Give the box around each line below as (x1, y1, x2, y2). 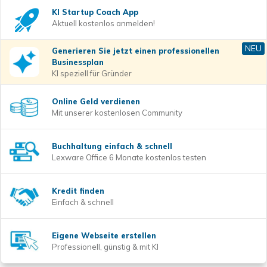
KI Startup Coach (52, 7, 120, 17)
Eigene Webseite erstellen (52, 230, 156, 240)
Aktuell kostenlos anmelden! (52, 18, 155, 28)
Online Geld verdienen (52, 96, 140, 106)
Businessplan (52, 57, 104, 67)
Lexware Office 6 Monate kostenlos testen (52, 152, 206, 162)
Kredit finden (52, 185, 104, 195)
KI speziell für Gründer (52, 69, 132, 79)
